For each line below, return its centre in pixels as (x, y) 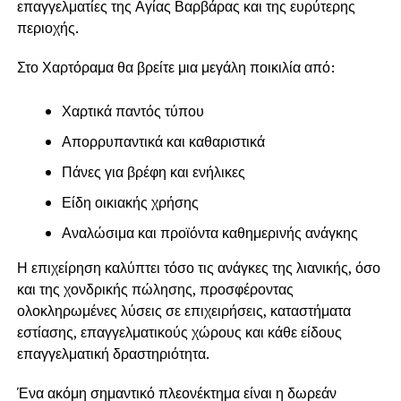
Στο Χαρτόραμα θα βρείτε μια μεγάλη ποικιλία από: (175, 67)
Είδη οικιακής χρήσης (130, 202)
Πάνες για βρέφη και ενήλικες (153, 171)
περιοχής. (47, 27)
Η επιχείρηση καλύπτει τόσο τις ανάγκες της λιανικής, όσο (198, 267)
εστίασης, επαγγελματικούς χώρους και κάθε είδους (179, 332)
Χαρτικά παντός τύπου (132, 111)
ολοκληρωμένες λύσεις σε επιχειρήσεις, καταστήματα (183, 310)
